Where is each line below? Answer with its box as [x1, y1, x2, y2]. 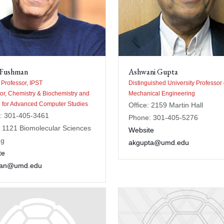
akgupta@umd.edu [128, 138, 189, 146]
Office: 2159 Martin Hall [128, 101, 203, 109]
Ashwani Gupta [128, 66, 178, 77]
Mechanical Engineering [128, 90, 195, 97]
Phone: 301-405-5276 [128, 113, 198, 121]
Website [128, 126, 154, 134]
